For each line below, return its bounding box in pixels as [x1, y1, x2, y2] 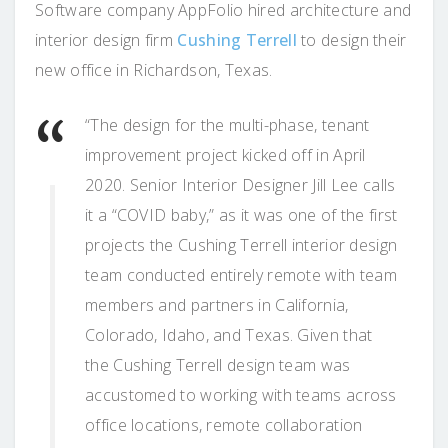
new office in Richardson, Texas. [35, 58, 273, 81]
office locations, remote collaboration [85, 413, 363, 436]
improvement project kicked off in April [85, 143, 366, 166]
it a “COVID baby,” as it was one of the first [85, 203, 398, 226]
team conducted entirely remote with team [85, 263, 397, 286]
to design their [296, 28, 407, 51]
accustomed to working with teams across [85, 383, 397, 406]
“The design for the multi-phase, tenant [85, 113, 370, 136]
